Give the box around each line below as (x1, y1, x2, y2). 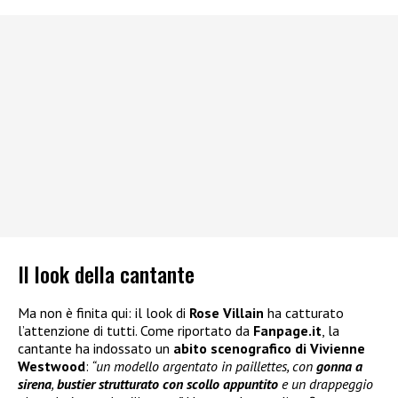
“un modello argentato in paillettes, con (89, 356, 316, 375)
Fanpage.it (253, 321, 322, 339)
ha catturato (264, 303, 344, 322)
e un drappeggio (278, 374, 373, 393)
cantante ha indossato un (18, 338, 173, 357)
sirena (18, 374, 52, 393)
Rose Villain (189, 303, 264, 322)
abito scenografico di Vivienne (173, 338, 365, 357)
